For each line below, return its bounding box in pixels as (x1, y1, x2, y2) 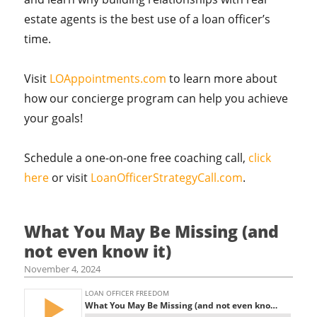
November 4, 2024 (24, 263, 101, 275)
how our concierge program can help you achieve (24, 91, 289, 106)
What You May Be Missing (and (24, 220, 279, 243)
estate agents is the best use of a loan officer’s (24, 11, 271, 27)
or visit (49, 170, 91, 185)
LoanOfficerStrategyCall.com (91, 170, 243, 185)
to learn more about (166, 71, 278, 86)
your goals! (24, 110, 83, 126)
